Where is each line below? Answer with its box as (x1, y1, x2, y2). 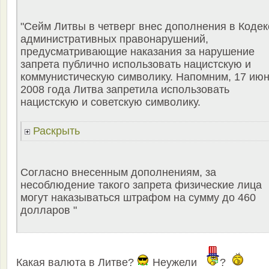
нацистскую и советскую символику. (20, 95, 201, 108)
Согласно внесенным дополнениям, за (20, 166, 216, 178)
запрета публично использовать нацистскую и (20, 58, 251, 70)
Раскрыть (30, 124, 80, 137)
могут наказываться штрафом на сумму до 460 (20, 191, 256, 204)
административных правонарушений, (20, 32, 208, 45)
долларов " (20, 204, 77, 216)
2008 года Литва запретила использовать (20, 83, 229, 95)
